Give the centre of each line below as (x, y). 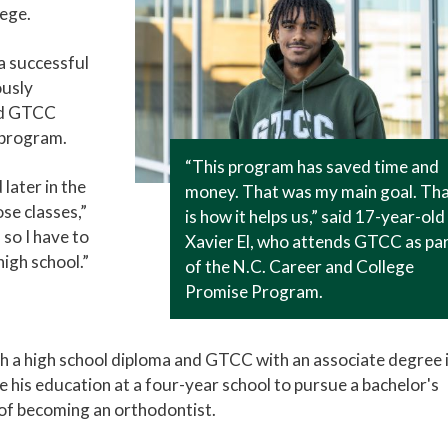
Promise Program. (254, 292)
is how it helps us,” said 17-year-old (315, 217)
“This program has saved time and (312, 167)
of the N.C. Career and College (300, 267)
